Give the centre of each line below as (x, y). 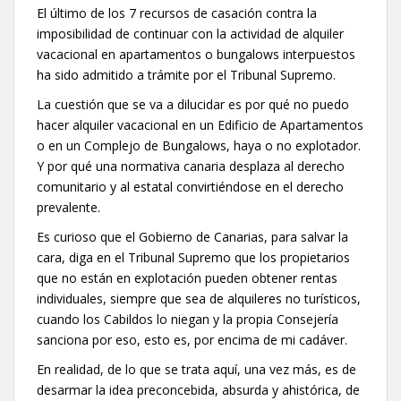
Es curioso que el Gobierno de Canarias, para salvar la (192, 236)
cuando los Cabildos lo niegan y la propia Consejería (188, 319)
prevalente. (68, 207)
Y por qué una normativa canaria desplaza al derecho (191, 166)
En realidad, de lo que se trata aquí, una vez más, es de (196, 369)
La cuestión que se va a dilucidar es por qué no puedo (193, 104)
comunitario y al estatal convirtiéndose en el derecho (190, 186)
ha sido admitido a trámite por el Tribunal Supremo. (186, 74)
